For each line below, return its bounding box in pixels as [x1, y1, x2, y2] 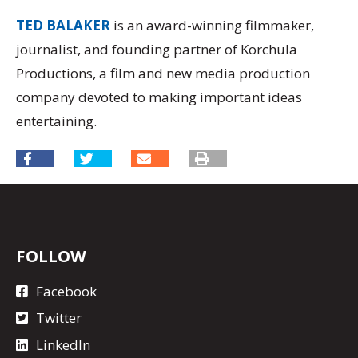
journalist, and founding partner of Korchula [16, 39, 297, 58]
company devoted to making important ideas [16, 87, 302, 106]
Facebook [36, 281, 97, 300]
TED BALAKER [16, 15, 110, 34]
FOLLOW [16, 245, 86, 268]
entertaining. [16, 111, 97, 130]
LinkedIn [36, 335, 90, 354]
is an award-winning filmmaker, [110, 15, 314, 34]
